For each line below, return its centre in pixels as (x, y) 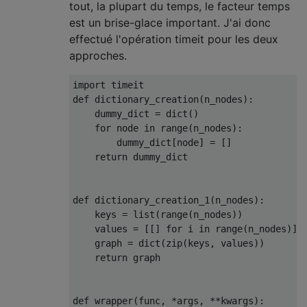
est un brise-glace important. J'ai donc (170, 23)
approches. (98, 56)
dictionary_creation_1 (149, 200)
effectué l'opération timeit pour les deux (174, 39)
